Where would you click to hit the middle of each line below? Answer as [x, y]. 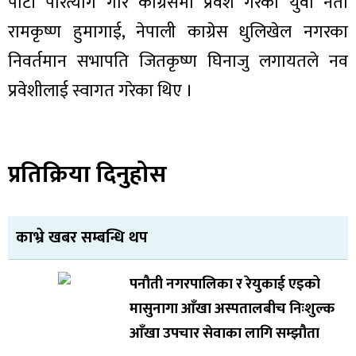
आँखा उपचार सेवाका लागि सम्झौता [224, 334]
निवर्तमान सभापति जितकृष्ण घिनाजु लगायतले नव [178, 62]
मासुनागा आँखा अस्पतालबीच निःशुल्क [232, 309]
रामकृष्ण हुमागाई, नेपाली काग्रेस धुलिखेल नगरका [178, 33]
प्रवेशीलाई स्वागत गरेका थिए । [101, 91]
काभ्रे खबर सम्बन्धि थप [82, 238]
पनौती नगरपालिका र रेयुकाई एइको [224, 284]
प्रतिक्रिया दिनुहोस [87, 175]
